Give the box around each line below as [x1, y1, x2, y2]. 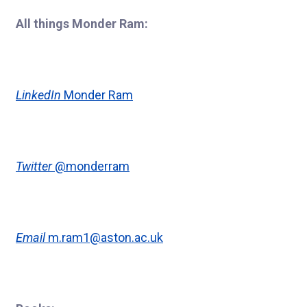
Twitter [16, 158, 52, 173]
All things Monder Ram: [16, 16, 148, 31]
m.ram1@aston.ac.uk [48, 230, 163, 245]
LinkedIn [16, 87, 61, 102]
